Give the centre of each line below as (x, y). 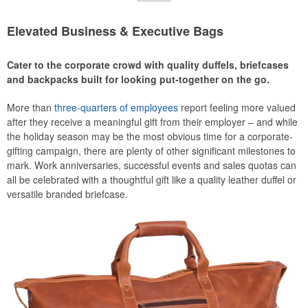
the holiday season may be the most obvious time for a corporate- (150, 136)
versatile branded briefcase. (67, 194)
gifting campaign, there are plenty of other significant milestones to (151, 151)
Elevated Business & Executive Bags (115, 31)
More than (31, 107)
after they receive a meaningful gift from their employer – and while (152, 122)
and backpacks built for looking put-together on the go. (138, 79)
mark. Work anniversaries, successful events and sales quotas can (152, 165)
